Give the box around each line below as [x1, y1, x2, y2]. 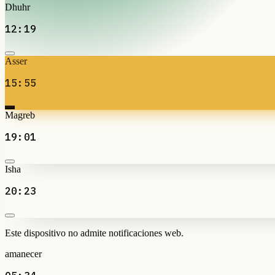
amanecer [5, 248, 42, 259]
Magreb [5, 109, 35, 120]
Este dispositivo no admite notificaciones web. [5, 227, 184, 238]
